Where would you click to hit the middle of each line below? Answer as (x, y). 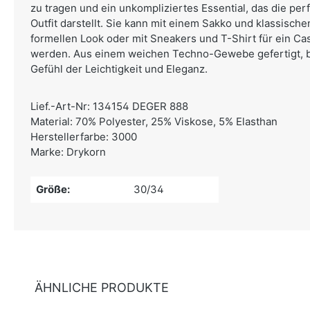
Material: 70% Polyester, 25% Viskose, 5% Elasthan (154, 121)
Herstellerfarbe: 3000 (84, 137)
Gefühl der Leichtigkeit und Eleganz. (119, 69)
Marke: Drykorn (68, 152)
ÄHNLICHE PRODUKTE (102, 288)
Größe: (53, 189)
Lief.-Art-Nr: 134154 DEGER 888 (109, 106)
